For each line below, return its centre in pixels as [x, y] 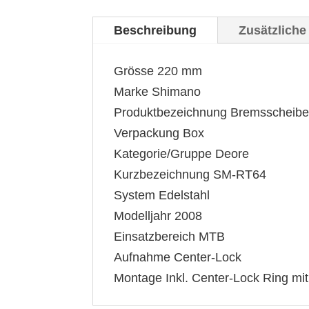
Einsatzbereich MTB [170, 237]
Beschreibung [156, 31]
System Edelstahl [162, 196]
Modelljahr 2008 [158, 216]
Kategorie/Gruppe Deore [182, 154]
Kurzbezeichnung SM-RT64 [190, 175]
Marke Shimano [158, 92]
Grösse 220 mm [158, 71]
